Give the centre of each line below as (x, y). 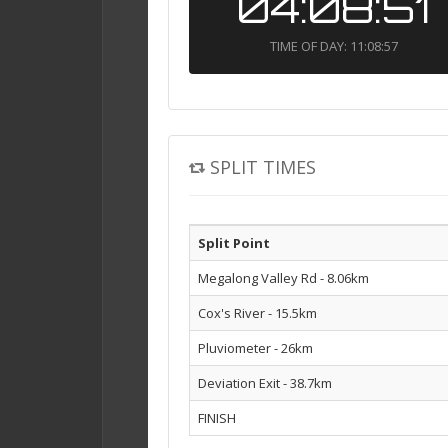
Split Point (234, 243)
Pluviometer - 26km (255, 348)
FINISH (217, 418)
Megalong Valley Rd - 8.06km (283, 278)
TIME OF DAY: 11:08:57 (333, 46)
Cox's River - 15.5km (257, 313)
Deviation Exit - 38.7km (265, 383)
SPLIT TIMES (263, 167)
